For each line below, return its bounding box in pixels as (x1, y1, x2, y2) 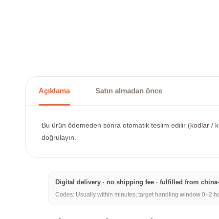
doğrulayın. (42, 133, 76, 141)
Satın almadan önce (95, 87, 162, 95)
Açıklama (39, 87, 70, 95)
